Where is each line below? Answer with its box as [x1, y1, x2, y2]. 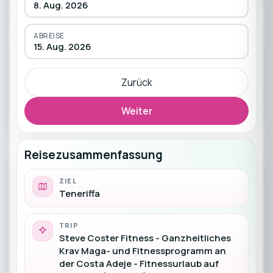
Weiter [121, 104, 152, 118]
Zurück [121, 76, 152, 89]
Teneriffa [58, 187, 100, 200]
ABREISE [34, 30, 65, 40]
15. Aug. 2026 [34, 40, 91, 52]
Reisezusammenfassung [24, 147, 163, 163]
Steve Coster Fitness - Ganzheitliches [58, 232, 231, 244]
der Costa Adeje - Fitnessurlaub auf [58, 257, 219, 270]
